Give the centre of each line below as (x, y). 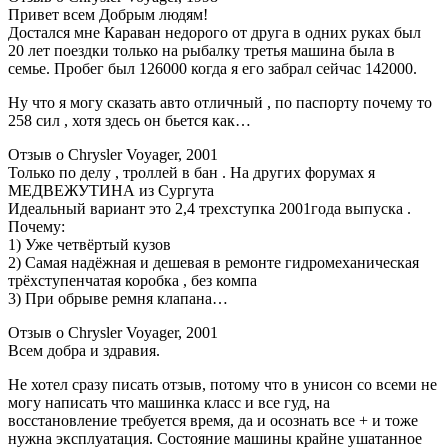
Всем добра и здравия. (84, 351)
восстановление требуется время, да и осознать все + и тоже (213, 421)
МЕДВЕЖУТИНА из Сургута (111, 191)
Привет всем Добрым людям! (108, 15)
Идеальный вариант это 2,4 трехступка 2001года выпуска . (209, 209)
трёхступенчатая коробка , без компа (132, 281)
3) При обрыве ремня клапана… (118, 299)
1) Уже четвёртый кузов (89, 245)
